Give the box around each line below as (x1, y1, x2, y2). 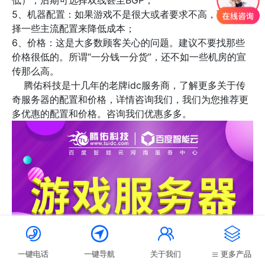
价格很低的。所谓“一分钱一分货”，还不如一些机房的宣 (12, 51, 246, 63)
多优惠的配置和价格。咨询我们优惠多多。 (12, 108, 192, 120)
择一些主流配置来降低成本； (12, 22, 135, 35)
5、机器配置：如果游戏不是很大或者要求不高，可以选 (12, 8, 245, 21)
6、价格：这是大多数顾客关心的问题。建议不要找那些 (12, 37, 245, 49)
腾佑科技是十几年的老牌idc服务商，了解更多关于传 (12, 79, 245, 92)
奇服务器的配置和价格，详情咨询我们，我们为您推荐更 (12, 93, 248, 106)
